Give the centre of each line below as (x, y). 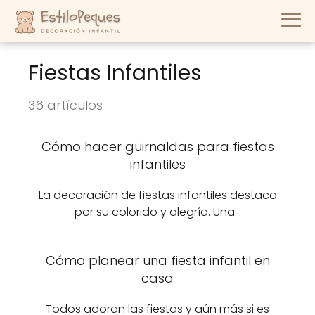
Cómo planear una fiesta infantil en (157, 261)
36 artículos (65, 105)
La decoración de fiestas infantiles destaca (157, 195)
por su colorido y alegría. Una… (157, 212)
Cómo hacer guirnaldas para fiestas (157, 147)
